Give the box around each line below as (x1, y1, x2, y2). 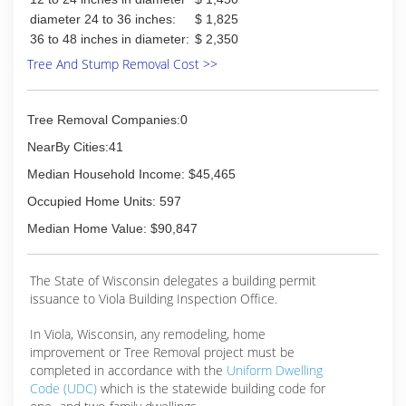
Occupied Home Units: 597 (27, 194, 181, 208)
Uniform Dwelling (227, 362, 323, 379)
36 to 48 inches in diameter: (30, 32, 189, 46)
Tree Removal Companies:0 (27, 112, 188, 127)
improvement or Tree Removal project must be (30, 343, 295, 361)
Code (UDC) (30, 380, 97, 397)
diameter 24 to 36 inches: (30, 12, 176, 26)
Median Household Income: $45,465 (27, 167, 236, 181)
